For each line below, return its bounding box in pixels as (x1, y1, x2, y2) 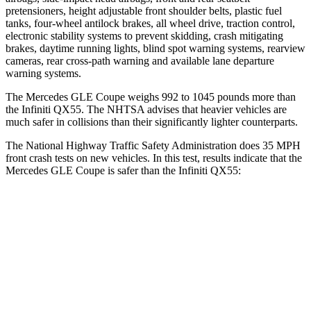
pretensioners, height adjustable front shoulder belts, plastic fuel (6, 4, 282, 17)
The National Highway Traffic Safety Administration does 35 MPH (6, 139, 301, 151)
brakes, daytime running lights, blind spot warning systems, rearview (6, 42, 305, 54)
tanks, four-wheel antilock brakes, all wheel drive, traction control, (6, 17, 295, 29)
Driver (187, 241, 211, 251)
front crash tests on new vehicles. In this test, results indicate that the (6, 151, 302, 164)
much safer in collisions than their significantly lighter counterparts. (6, 115, 298, 128)
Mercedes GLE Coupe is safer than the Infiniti (6, 164, 210, 176)
